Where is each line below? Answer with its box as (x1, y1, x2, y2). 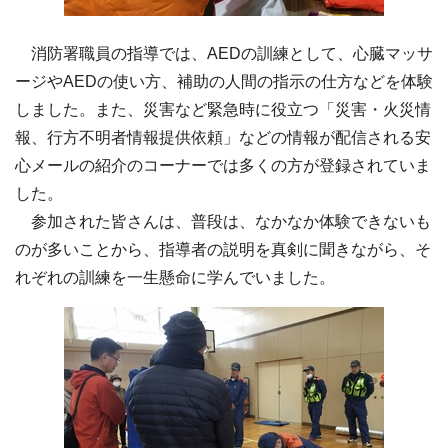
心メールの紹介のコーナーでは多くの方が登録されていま (15, 157, 431, 175)
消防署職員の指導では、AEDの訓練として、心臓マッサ (15, 45, 433, 63)
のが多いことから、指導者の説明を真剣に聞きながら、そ (15, 241, 431, 259)
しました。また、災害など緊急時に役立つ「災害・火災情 (15, 101, 431, 119)
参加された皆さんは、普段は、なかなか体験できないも (15, 213, 431, 231)
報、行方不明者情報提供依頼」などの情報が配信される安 (15, 129, 431, 147)
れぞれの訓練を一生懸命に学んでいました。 (15, 269, 335, 287)
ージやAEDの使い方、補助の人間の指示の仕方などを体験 (15, 73, 433, 91)
